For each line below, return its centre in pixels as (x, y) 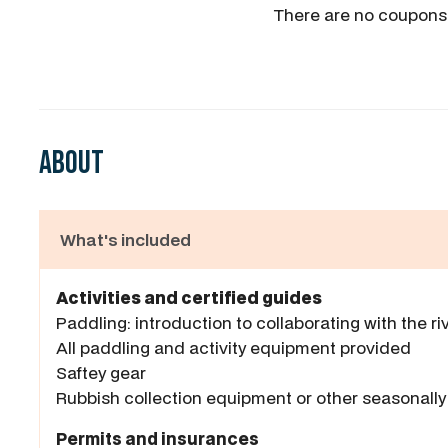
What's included (125, 240)
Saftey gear (101, 373)
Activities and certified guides (189, 298)
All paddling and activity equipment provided (233, 348)
